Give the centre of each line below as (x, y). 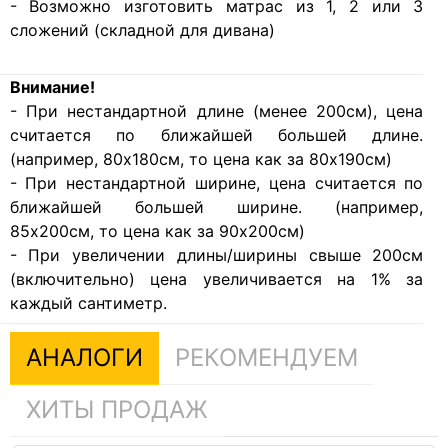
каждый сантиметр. (88, 303)
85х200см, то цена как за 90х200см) (157, 231)
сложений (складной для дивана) (142, 30)
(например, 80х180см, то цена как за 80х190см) (200, 159)
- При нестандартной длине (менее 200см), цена (216, 111)
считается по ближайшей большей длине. (216, 135)
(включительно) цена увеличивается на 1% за (216, 279)
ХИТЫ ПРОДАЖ (116, 410)
